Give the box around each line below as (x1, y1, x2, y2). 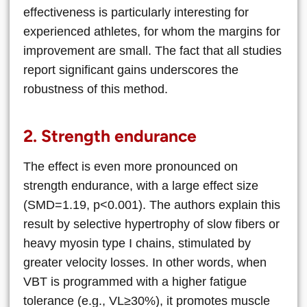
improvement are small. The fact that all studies (23, 43, 282, 58)
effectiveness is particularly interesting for (23, 5, 249, 19)
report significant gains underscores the (23, 62, 238, 77)
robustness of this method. (23, 82, 168, 96)
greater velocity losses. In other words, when (23, 255, 267, 269)
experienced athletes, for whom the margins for (23, 24, 280, 38)
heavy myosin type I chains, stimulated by (23, 236, 251, 250)
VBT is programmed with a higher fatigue (23, 274, 247, 288)
